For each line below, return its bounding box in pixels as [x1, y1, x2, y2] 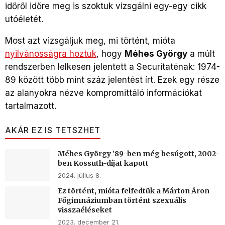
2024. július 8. [58, 171, 101, 179]
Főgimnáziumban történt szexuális [58, 196, 186, 205]
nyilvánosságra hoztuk [5, 48, 96, 59]
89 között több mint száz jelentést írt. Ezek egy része [5, 74, 219, 85]
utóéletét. [5, 14, 46, 24]
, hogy [96, 48, 125, 59]
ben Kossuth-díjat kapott [58, 158, 149, 168]
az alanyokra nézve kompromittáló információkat [5, 87, 202, 98]
